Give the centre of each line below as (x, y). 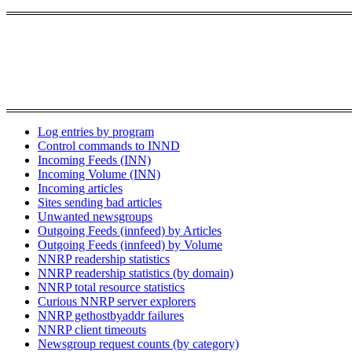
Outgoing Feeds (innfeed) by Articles (130, 231)
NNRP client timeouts (92, 330)
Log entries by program (96, 132)
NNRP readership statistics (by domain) (136, 273)
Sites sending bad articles (100, 203)
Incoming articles (80, 189)
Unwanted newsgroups (95, 217)
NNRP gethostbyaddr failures (111, 316)
